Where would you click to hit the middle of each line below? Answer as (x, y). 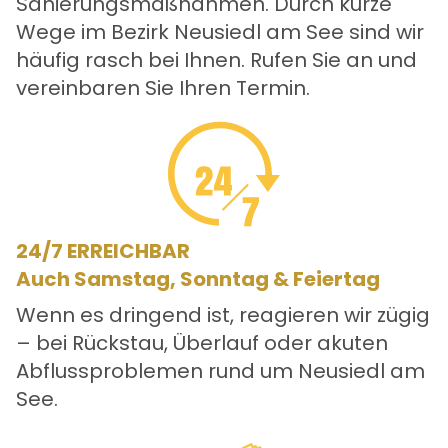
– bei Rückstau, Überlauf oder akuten (202, 343)
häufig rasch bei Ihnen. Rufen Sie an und (216, 60)
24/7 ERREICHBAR (103, 251)
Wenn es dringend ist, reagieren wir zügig (223, 315)
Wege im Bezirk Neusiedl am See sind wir (220, 32)
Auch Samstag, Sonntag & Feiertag (198, 279)
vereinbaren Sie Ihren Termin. (163, 88)
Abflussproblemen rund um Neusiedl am (220, 371)
